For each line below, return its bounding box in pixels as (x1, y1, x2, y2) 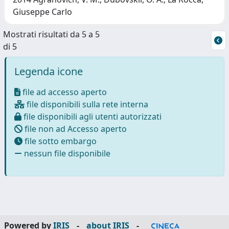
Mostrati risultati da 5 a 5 (3, 28, 100, 40)
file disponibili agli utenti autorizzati (21, 110, 162, 122)
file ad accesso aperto (20, 86, 107, 98)
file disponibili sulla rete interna (25, 98, 148, 110)
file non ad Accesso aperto (22, 123, 127, 134)
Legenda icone (14, 64, 83, 78)
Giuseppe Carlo (13, 6, 72, 17)
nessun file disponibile (22, 147, 110, 159)
